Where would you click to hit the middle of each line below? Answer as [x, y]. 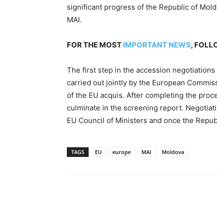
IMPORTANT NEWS [157, 45]
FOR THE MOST [95, 45]
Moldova [173, 152]
